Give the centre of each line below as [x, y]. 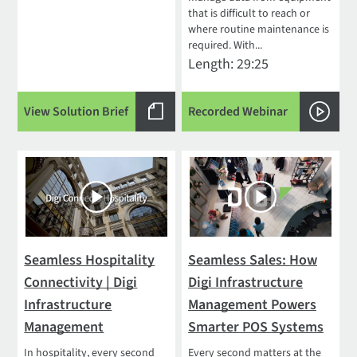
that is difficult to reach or [249, 14]
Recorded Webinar [238, 112]
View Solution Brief [76, 112]
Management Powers [253, 305]
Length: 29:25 [229, 65]
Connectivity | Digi [81, 283]
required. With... [226, 46]
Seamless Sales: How [253, 261]
